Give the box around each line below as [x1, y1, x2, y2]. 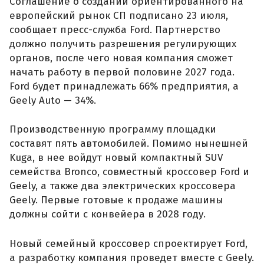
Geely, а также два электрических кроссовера [9, 180, 236, 193]
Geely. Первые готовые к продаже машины [9, 194, 223, 207]
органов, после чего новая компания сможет [9, 51, 233, 64]
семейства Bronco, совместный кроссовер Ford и [9, 166, 249, 179]
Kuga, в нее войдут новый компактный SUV [9, 151, 223, 164]
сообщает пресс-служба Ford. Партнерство [9, 23, 220, 36]
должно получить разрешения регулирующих [9, 37, 236, 50]
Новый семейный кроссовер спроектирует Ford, [9, 237, 247, 250]
